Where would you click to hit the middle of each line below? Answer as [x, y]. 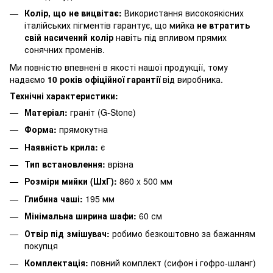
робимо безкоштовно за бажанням [183, 233]
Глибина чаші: [54, 198]
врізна [119, 164]
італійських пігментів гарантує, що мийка [111, 25]
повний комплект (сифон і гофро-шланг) [172, 262]
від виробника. [192, 79]
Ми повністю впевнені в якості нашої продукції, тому [119, 67]
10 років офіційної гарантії [104, 79]
